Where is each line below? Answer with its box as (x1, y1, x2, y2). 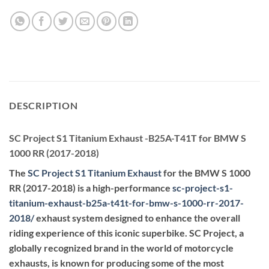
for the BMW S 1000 (162, 166, 250, 178)
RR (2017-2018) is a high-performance (9, 181, 172, 193)
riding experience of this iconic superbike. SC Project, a (9, 226, 244, 238)
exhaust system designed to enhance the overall (34, 211, 240, 223)
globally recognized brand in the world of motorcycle (9, 241, 234, 253)
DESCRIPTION (9, 99, 78, 111)
